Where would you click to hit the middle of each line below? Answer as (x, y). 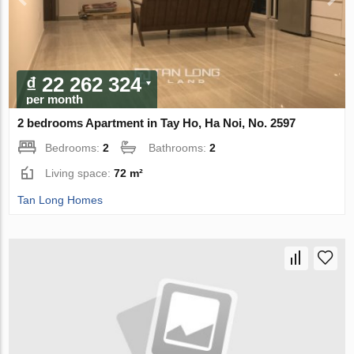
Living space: (80, 173)
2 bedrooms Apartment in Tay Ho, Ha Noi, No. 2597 (157, 123)
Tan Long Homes (60, 200)
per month (55, 100)
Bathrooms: (179, 148)
